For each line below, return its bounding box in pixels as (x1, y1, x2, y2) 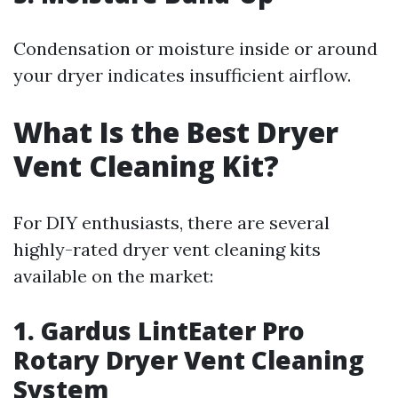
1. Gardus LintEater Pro (13, 314, 305, 347)
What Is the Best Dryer (13, 113, 338, 151)
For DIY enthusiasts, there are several (13, 211, 330, 234)
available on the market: (13, 265, 213, 287)
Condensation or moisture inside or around (13, 37, 378, 60)
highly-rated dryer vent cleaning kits (13, 238, 321, 260)
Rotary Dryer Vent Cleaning (13, 343, 364, 377)
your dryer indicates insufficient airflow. (13, 64, 351, 86)
